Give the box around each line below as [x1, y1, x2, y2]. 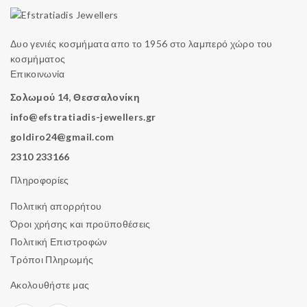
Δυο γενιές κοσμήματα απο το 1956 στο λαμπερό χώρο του [10, 38, 273, 50]
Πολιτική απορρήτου [10, 200, 102, 212]
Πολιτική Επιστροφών [10, 236, 108, 248]
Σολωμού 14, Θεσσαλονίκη [10, 91, 140, 103]
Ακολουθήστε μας [10, 279, 90, 291]
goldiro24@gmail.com [10, 131, 114, 143]
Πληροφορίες [10, 174, 69, 186]
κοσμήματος [10, 53, 66, 65]
